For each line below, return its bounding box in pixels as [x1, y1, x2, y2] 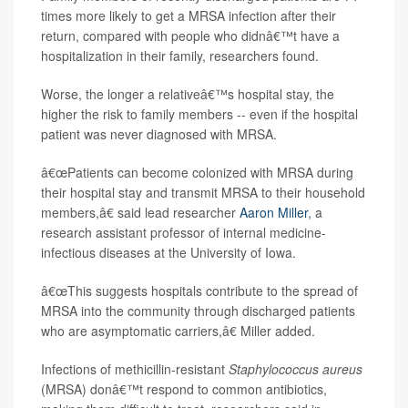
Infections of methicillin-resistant [41, 360, 229, 379]
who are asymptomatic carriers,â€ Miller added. [41, 321, 315, 341]
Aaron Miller [240, 203, 308, 222]
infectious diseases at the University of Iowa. [41, 243, 296, 262]
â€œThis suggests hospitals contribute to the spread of [41, 281, 358, 301]
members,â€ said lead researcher [41, 203, 240, 222]
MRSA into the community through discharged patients [41, 301, 355, 321]
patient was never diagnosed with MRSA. [41, 125, 277, 144]
